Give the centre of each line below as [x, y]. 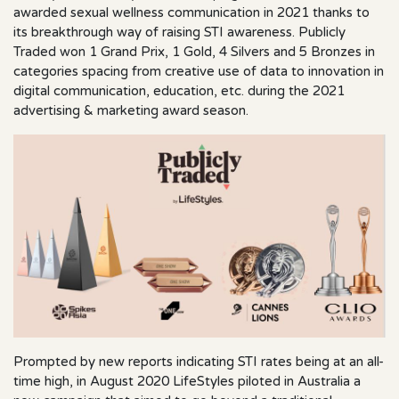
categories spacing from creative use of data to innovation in [199, 71]
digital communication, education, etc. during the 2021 [179, 91]
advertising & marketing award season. [131, 110]
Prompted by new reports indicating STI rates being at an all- [199, 362]
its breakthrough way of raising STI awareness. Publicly [179, 32]
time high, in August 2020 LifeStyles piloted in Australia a [187, 381]
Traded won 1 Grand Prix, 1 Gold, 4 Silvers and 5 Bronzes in [194, 52]
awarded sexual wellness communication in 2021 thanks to [191, 12]
